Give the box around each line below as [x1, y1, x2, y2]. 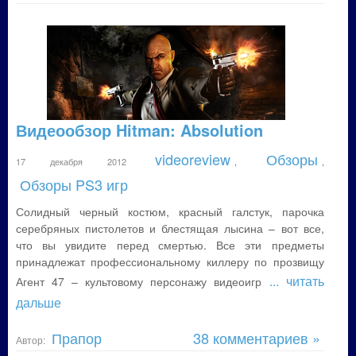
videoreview [155, 149, 231, 169]
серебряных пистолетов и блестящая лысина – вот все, [16, 220, 324, 236]
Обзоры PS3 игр [20, 174, 128, 195]
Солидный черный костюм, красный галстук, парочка [16, 203, 324, 219]
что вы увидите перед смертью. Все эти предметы [16, 237, 324, 253]
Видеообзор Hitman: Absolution [16, 118, 263, 141]
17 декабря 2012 [16, 155, 152, 168]
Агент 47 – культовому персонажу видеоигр [16, 273, 269, 289]
